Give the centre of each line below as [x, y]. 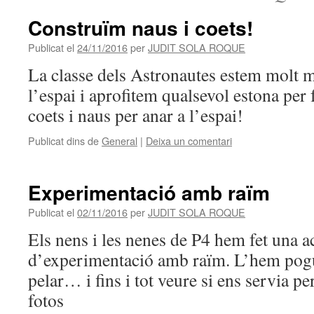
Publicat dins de [63, 141]
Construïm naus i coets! [141, 28]
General [120, 141]
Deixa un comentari [189, 141]
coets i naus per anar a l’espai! [136, 115]
